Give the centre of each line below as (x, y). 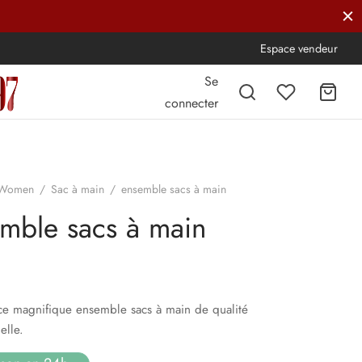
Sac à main (78, 189)
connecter (192, 103)
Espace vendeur (299, 48)
